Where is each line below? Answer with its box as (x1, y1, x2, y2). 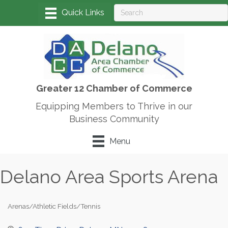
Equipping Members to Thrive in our (36, 101, 192, 112)
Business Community (69, 113, 159, 125)
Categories (7, 208, 43, 217)
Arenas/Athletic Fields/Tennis (8, 202, 100, 210)
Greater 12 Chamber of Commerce (36, 83, 192, 94)
